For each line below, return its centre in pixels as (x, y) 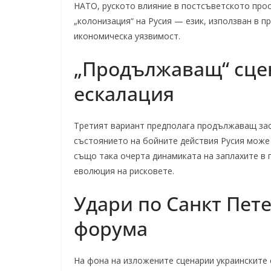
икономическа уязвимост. (127, 36)
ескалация (124, 93)
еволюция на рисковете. (124, 171)
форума (111, 228)
